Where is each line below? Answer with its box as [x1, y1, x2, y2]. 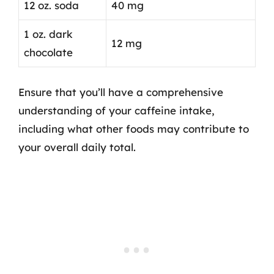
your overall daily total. [18, 140, 136, 154]
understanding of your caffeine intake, [18, 103, 215, 117]
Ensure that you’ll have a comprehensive [18, 85, 223, 98]
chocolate [24, 46, 73, 59]
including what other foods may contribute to [18, 122, 249, 135]
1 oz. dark [24, 28, 73, 40]
